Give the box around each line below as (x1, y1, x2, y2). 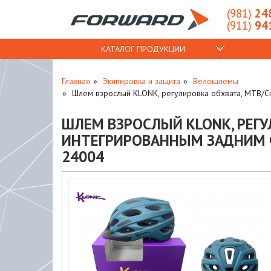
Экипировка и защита (103, 76, 180, 87)
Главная (62, 76, 90, 87)
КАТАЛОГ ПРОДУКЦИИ (100, 44, 185, 54)
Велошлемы (193, 76, 238, 87)
